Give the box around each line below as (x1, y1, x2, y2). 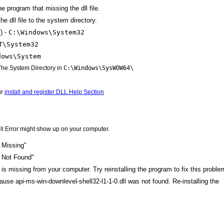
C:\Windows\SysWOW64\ (63, 64, 133, 71)
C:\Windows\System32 (8, 28, 84, 36)
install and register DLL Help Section (4, 88, 104, 95)
